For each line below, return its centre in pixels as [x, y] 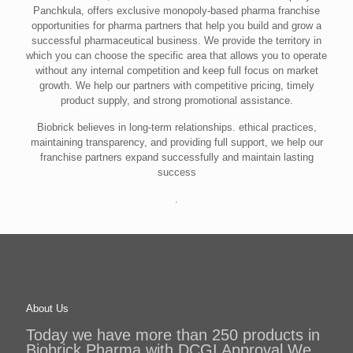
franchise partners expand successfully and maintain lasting [176, 157]
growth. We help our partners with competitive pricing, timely [176, 85]
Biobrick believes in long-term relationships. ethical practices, [176, 127]
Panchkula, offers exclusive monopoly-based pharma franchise [176, 10]
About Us [47, 308]
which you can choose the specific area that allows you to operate [176, 55]
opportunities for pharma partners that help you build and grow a [176, 25]
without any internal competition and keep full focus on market [176, 70]
